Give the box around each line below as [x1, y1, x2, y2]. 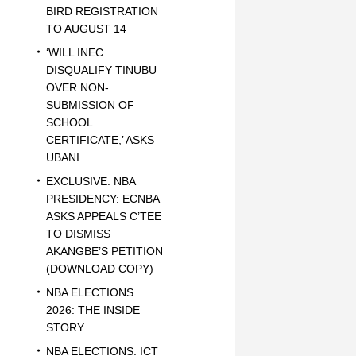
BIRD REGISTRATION [45, 5, 158, 17]
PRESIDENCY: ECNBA [45, 192, 159, 205]
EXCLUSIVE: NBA [45, 175, 135, 188]
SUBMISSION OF [45, 99, 134, 111]
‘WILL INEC [45, 46, 103, 59]
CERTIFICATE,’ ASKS [45, 133, 154, 146]
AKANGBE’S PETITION [45, 245, 163, 257]
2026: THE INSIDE [45, 304, 140, 316]
